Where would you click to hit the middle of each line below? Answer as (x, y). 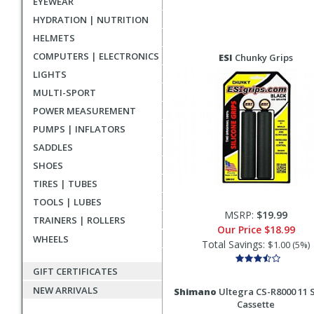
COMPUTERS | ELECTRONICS (96, 56)
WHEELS (51, 239)
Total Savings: (235, 244)
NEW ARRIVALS (66, 290)
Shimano (195, 292)
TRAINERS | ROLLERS (79, 220)
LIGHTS (50, 74)
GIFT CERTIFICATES (75, 271)
